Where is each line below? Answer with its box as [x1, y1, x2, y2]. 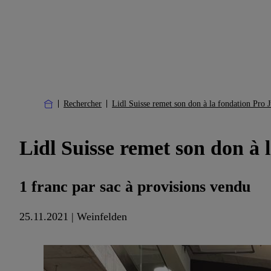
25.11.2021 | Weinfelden [19, 211, 127, 223]
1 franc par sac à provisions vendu [19, 178, 250, 196]
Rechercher [64, 99, 102, 108]
